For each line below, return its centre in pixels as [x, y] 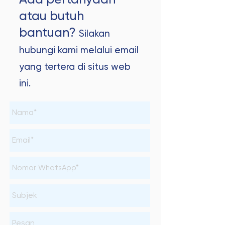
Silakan [94, 34]
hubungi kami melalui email [79, 50]
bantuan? [49, 33]
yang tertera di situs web [75, 67]
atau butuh [51, 17]
